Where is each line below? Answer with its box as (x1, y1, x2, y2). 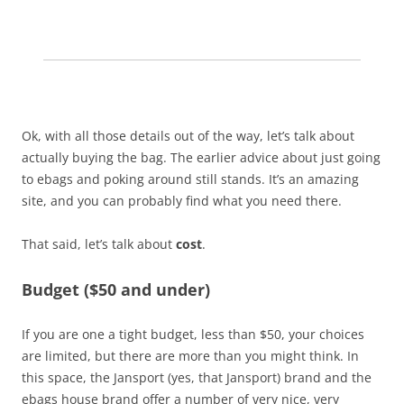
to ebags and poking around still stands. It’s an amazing (22, 170, 359, 188)
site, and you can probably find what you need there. (22, 191, 342, 209)
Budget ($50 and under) (22, 278, 210, 300)
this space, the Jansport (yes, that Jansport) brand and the (22, 368, 372, 386)
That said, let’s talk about (22, 234, 176, 252)
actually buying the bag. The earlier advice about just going (22, 148, 381, 166)
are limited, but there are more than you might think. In (22, 346, 359, 364)
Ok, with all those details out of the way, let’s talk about (22, 126, 354, 144)
